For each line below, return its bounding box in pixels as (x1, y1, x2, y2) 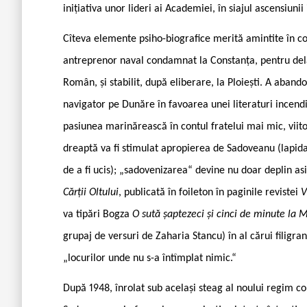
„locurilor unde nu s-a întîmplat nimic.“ (63, 252, 236, 264)
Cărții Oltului (63, 186, 119, 198)
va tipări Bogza (63, 208, 132, 220)
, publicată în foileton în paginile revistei (119, 186, 301, 198)
